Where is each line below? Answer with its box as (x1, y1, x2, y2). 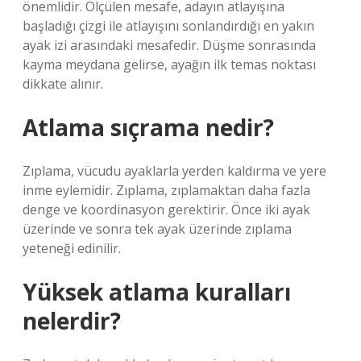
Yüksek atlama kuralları (23, 276, 291, 307)
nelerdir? (23, 305, 121, 336)
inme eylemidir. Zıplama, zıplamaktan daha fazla (23, 181, 310, 199)
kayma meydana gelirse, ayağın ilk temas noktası (23, 56, 316, 73)
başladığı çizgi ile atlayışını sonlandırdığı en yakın (23, 17, 314, 35)
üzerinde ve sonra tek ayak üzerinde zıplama (23, 220, 292, 238)
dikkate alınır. (23, 75, 103, 93)
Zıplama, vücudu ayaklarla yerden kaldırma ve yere (23, 162, 326, 180)
